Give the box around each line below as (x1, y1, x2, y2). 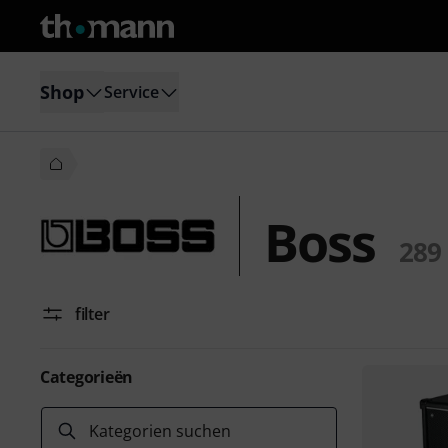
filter (75, 303, 110, 325)
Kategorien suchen (89, 420, 231, 442)
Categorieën (40, 366, 134, 388)
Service (104, 80, 159, 103)
